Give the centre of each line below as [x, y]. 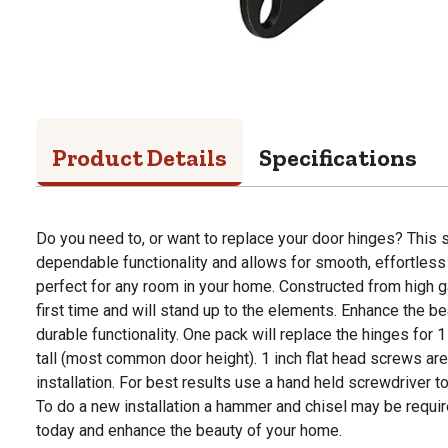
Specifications [338, 157]
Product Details [139, 157]
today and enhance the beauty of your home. [189, 430]
